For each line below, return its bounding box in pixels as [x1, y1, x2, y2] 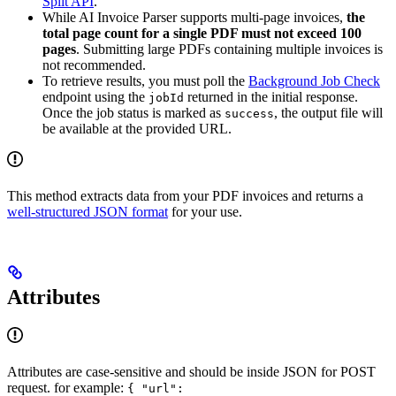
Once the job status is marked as [42, 105, 225, 121]
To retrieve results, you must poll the [42, 73, 248, 89]
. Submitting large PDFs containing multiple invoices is [76, 42, 383, 57]
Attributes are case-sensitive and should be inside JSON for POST [7, 363, 376, 379]
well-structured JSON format [7, 204, 168, 220]
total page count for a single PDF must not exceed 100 [42, 26, 362, 42]
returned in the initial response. [184, 89, 358, 105]
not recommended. [42, 57, 146, 73]
